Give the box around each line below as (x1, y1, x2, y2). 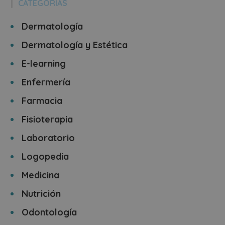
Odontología (22, 206, 77, 218)
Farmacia (22, 95, 63, 106)
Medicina (22, 169, 60, 181)
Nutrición (22, 188, 61, 199)
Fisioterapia (22, 114, 73, 125)
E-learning (22, 58, 66, 69)
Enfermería (22, 76, 71, 88)
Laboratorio (22, 132, 75, 144)
